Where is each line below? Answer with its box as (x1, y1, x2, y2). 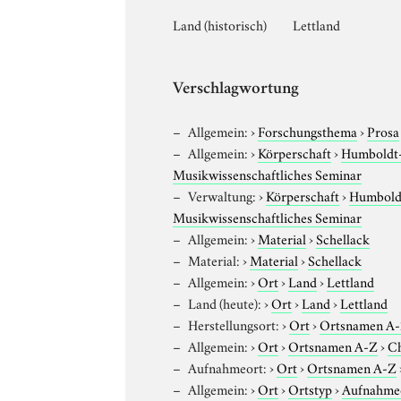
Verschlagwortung (173, 81, 300, 98)
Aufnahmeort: (188, 356, 268, 377)
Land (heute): (188, 292, 262, 312)
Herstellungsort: (188, 313, 280, 334)
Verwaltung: (188, 184, 257, 205)
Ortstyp (288, 378, 333, 398)
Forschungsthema (258, 120, 358, 141)
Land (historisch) (173, 13, 268, 34)
